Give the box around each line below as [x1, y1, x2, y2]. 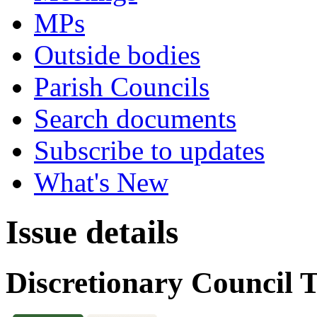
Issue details [6, 214, 178, 251]
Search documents [34, 103, 236, 134]
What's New [34, 167, 168, 197]
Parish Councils [34, 71, 209, 102]
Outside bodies [34, 40, 200, 70]
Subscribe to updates [34, 135, 265, 166]
